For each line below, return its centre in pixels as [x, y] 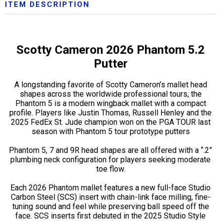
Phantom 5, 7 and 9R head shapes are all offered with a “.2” [110, 150]
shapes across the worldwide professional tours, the [110, 94]
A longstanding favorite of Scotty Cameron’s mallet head [110, 84]
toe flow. [110, 169]
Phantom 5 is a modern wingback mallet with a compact [110, 103]
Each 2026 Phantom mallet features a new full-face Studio [110, 187]
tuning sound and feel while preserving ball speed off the [110, 206]
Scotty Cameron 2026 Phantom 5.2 [110, 50]
